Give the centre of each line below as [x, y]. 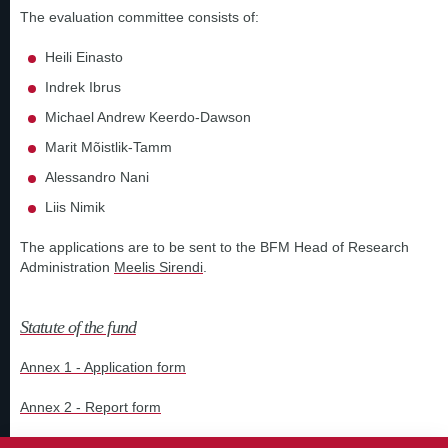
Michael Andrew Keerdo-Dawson [150, 117]
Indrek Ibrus [85, 87]
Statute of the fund [78, 327]
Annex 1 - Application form [103, 367]
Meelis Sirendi [158, 267]
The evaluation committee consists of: [139, 17]
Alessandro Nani [99, 177]
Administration [67, 267]
